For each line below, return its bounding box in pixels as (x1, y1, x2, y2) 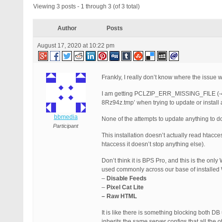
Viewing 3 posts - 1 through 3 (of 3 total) (33, 3, 140, 10)
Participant (53, 123, 78, 129)
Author (57, 25, 77, 32)
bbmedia (54, 113, 78, 120)
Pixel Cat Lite (107, 184, 144, 191)
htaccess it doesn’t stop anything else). (102, 141, 205, 148)
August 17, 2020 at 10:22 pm (37, 42, 114, 49)
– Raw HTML (102, 193, 137, 200)
